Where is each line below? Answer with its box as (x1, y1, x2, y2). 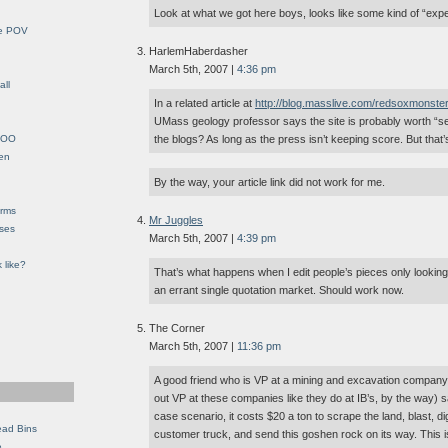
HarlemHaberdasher (149, 45, 248, 58)
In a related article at (154, 97, 255, 110)
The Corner (149, 322, 205, 335)
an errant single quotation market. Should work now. (154, 284, 404, 297)
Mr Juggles (149, 214, 203, 227)
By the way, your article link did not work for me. (154, 176, 385, 189)
